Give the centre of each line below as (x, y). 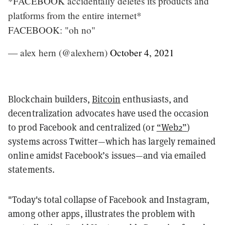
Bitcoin (106, 99)
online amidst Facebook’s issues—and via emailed (107, 155)
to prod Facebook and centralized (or (82, 127)
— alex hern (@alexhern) (59, 52)
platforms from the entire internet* (75, 15)
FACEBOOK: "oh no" (52, 30)
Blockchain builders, (50, 99)
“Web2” (172, 127)
